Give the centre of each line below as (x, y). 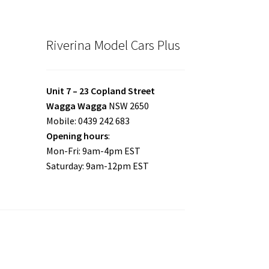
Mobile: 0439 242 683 (88, 121)
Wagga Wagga (76, 106)
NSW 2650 (128, 106)
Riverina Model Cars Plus (113, 45)
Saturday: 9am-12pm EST (97, 166)
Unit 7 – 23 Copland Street (100, 91)
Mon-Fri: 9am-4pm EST (93, 151)
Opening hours (77, 136)
